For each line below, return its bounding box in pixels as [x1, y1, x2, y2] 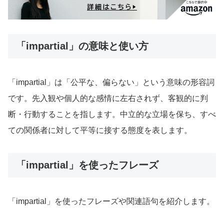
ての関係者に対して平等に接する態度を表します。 [8, 125, 192, 134]
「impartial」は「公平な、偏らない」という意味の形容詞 [8, 77, 214, 86]
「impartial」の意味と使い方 [16, 40, 148, 51]
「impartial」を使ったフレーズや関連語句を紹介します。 [8, 197, 214, 206]
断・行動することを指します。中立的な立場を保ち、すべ [8, 109, 216, 118]
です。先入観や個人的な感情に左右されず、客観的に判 [8, 93, 208, 102]
